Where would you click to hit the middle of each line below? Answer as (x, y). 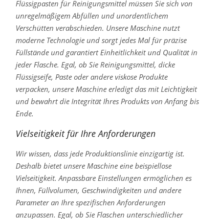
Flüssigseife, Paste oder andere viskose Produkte (91, 77)
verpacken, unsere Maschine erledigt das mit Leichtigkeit (106, 89)
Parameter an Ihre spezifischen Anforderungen (90, 203)
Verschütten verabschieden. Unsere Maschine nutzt (98, 28)
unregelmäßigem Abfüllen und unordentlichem (92, 16)
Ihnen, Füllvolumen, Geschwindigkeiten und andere (98, 190)
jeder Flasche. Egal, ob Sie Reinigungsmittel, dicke (95, 65)
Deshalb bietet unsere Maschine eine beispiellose (93, 166)
